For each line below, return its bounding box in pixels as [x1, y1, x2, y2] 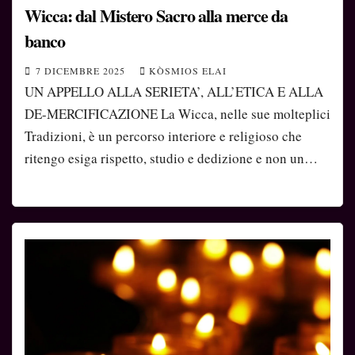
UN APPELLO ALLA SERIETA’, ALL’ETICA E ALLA [25, 82, 323, 101]
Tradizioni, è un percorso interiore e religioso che [25, 127, 302, 146]
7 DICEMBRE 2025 [36, 64, 128, 78]
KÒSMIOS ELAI [149, 64, 227, 78]
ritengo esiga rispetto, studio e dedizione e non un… [25, 149, 318, 168]
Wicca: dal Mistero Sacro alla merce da [25, 2, 288, 29]
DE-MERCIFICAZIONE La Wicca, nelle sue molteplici [25, 105, 330, 124]
